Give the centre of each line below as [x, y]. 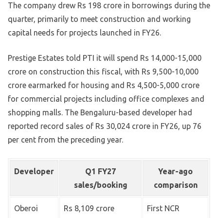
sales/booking [100, 185]
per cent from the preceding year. [65, 140]
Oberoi [26, 209]
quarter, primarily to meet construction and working [99, 19]
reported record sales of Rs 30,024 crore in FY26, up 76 [105, 126]
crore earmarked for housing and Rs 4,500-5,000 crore [104, 85]
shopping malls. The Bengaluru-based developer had [100, 113]
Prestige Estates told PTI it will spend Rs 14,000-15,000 [105, 58]
